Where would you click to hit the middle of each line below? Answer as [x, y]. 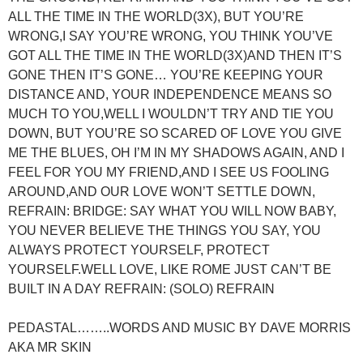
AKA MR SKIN [50, 347]
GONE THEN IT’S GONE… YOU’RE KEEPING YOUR [166, 75]
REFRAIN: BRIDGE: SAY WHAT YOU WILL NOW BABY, [172, 211]
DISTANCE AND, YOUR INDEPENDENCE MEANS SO [170, 94]
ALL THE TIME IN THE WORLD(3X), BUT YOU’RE [156, 16]
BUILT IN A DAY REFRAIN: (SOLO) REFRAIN [141, 288]
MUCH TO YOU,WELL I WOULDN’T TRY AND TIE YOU [171, 113]
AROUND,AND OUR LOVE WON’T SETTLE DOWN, [162, 191]
